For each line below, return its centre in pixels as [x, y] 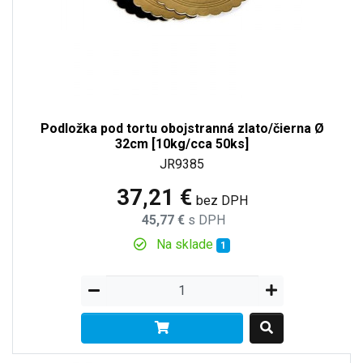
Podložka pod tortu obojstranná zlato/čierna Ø [182, 128]
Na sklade [185, 244]
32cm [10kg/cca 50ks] [182, 143]
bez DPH [222, 200]
